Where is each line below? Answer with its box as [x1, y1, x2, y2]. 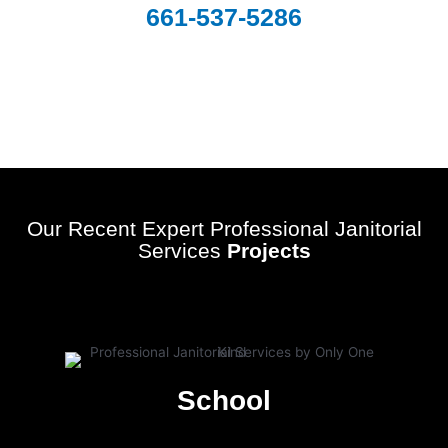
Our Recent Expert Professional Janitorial [26, 217, 422, 241]
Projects [226, 239, 311, 263]
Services [137, 239, 227, 263]
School [177, 384, 271, 416]
